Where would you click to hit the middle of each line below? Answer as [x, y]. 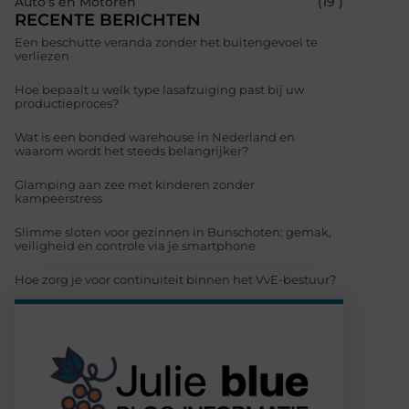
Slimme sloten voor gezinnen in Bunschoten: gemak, [173, 232]
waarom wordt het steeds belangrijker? [131, 151]
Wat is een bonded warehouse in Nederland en [155, 137]
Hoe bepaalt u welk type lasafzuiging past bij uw [159, 90]
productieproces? [67, 104]
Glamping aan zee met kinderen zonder [135, 185]
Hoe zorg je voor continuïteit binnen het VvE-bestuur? [175, 280]
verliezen [42, 56]
